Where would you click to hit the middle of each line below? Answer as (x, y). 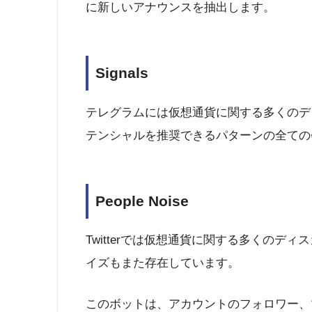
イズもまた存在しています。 (163, 263)
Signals (122, 73)
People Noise (142, 201)
